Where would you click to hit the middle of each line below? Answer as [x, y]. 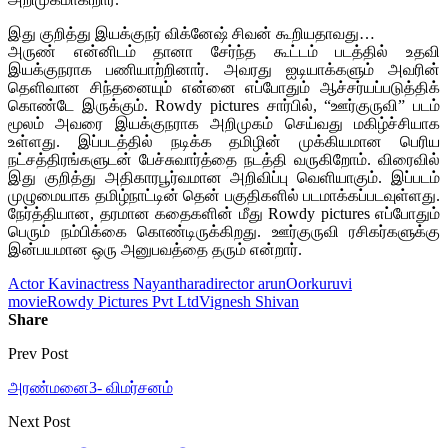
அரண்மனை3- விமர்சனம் [90, 387]
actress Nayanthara [146, 283]
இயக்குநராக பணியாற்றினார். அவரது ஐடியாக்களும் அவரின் [224, 69]
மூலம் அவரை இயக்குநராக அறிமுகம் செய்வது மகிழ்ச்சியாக [224, 123]
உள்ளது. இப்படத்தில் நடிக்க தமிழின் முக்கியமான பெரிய [224, 141]
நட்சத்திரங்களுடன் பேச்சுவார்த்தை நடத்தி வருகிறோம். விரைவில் [224, 159]
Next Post [39, 421]
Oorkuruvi [319, 283]
